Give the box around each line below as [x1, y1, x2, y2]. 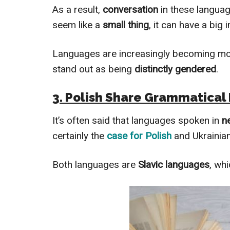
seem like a [52, 19, 103, 31]
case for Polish [104, 130, 171, 142]
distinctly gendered [132, 63, 216, 75]
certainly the [52, 130, 104, 142]
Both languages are [52, 159, 136, 171]
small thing [103, 19, 149, 31]
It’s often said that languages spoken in [52, 114, 222, 127]
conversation [103, 4, 161, 16]
